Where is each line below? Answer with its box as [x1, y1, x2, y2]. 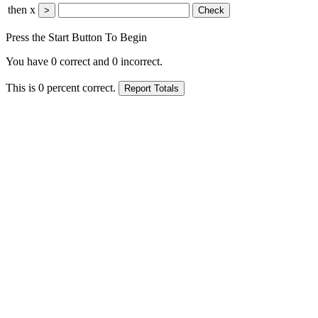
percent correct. [44, 81, 119, 94]
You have [6, 55, 51, 67]
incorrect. [118, 55, 163, 67]
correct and [57, 55, 112, 67]
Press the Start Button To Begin [6, 31, 147, 43]
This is [6, 81, 38, 94]
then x [8, 3, 38, 16]
